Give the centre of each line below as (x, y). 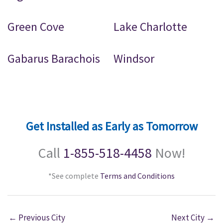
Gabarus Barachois (54, 59)
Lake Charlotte (151, 27)
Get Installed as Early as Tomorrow (111, 126)
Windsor (134, 59)
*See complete (74, 176)
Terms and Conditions (137, 176)
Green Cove (36, 27)
